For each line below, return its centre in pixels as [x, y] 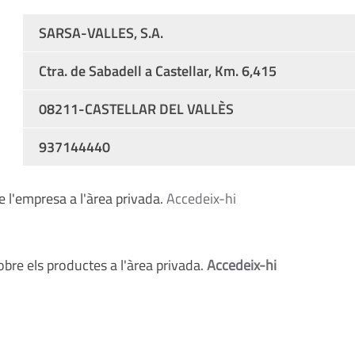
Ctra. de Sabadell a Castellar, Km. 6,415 [157, 71]
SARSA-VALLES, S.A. [101, 33]
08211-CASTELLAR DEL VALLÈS [136, 109]
